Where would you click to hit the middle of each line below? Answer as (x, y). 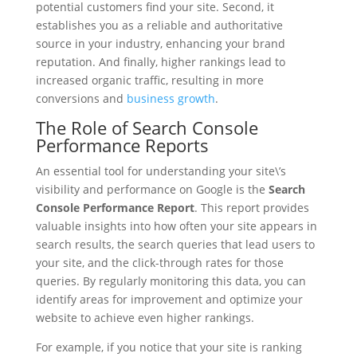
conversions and (81, 98)
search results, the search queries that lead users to (175, 244)
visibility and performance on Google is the (152, 189)
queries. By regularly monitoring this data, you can (171, 281)
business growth (171, 98)
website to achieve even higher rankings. (145, 318)
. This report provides (251, 208)
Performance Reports (122, 145)
